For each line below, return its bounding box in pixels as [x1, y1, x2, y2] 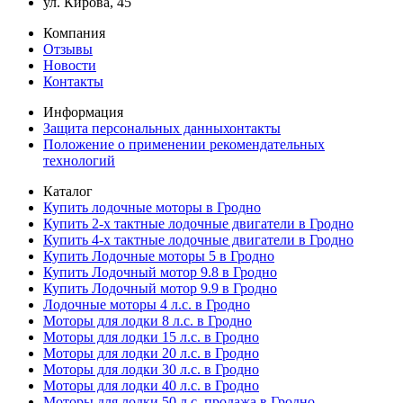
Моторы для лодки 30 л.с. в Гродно [43, 362, 259, 378]
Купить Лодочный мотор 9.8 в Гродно [43, 264, 277, 281]
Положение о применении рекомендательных [43, 137, 325, 153]
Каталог [43, 184, 93, 200]
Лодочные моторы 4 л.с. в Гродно [43, 297, 250, 313]
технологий [43, 153, 115, 169]
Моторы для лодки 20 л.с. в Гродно [43, 345, 259, 362]
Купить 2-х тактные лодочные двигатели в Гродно [43, 216, 354, 232]
